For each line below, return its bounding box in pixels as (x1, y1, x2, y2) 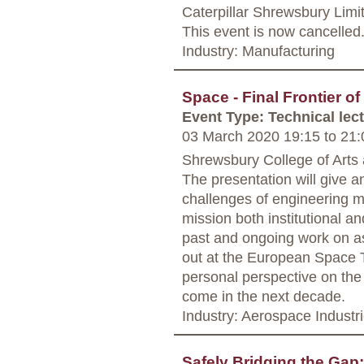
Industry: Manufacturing (182, 41, 335, 59)
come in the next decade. (182, 287, 345, 305)
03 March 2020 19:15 (182, 127, 324, 145)
